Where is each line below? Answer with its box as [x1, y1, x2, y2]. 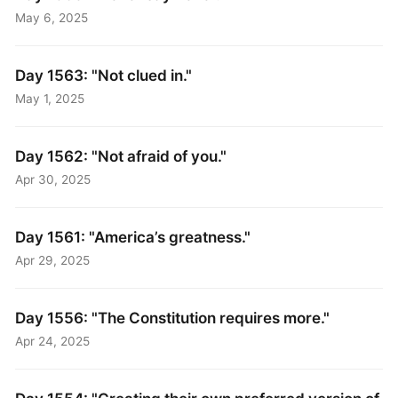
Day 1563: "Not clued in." [15, 66, 193, 85]
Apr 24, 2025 [15, 333, 91, 348]
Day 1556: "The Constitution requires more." [15, 308, 330, 328]
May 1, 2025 [15, 91, 85, 106]
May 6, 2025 [15, 10, 89, 25]
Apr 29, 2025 [15, 252, 91, 267]
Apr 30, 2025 [15, 171, 92, 187]
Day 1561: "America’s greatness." [15, 227, 251, 247]
